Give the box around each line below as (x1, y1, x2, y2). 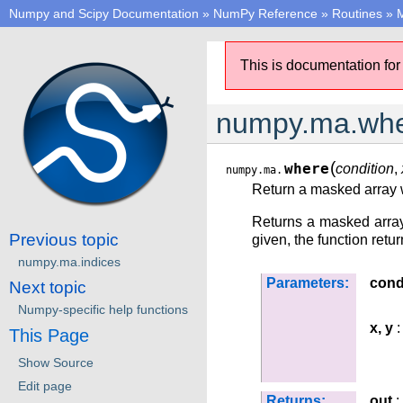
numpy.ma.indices (18, 254, 121, 269)
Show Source (18, 354, 94, 370)
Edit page (18, 378, 72, 393)
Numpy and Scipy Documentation (9, 6, 199, 21)
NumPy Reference (213, 6, 318, 21)
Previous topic (9, 229, 119, 249)
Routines (332, 6, 382, 21)
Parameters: (266, 275, 349, 291)
